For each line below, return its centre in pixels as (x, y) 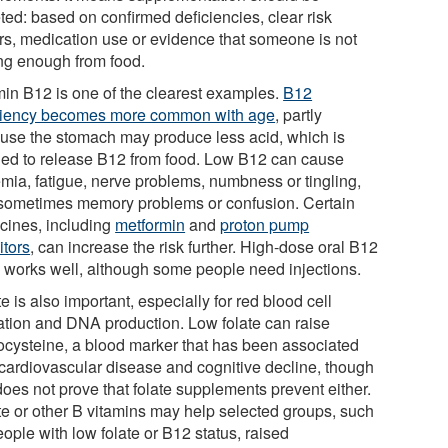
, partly (299, 114)
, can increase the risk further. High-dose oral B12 (204, 246)
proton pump (265, 224)
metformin (150, 224)
